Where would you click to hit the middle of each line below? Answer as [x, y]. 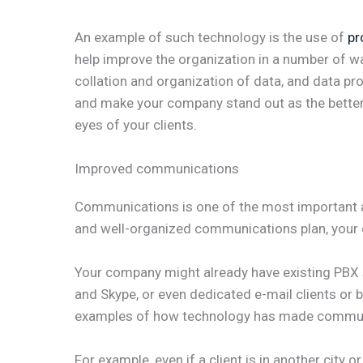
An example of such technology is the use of [211, 37]
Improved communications [157, 168]
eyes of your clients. [136, 124]
